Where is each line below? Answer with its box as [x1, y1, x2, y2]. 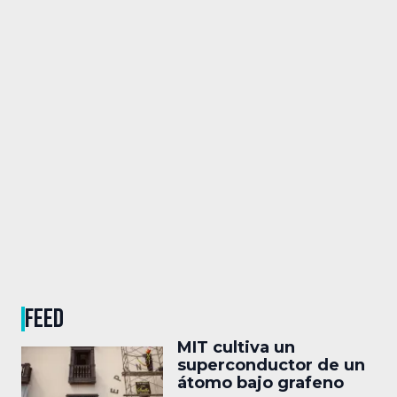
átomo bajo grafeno [177, 372, 344, 393]
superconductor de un [177, 354, 365, 375]
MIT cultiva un [177, 337, 295, 357]
